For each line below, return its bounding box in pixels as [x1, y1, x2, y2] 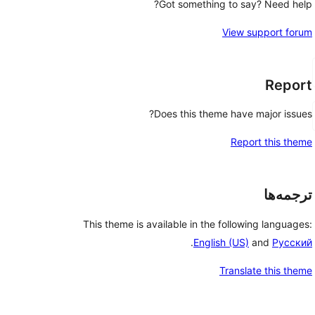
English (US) [193, 236, 249, 249]
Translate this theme [219, 264, 312, 277]
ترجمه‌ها [264, 186, 312, 204]
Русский [272, 236, 312, 249]
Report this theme [231, 136, 312, 148]
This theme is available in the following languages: [83, 218, 312, 231]
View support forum [222, 25, 312, 38]
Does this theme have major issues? [154, 108, 312, 120]
